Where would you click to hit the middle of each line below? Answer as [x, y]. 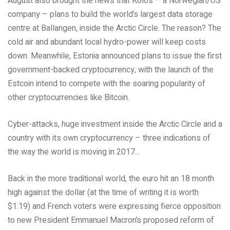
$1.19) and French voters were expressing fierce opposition [114, 206]
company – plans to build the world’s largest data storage [110, 14]
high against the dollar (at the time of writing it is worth [103, 193]
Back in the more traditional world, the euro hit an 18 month [111, 179]
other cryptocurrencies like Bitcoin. [69, 98]
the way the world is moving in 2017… [74, 152]
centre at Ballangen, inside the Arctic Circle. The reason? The [114, 28]
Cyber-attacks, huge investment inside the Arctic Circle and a [115, 124]
